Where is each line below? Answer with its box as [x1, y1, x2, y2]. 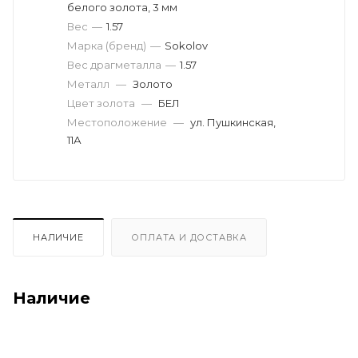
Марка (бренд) [67, 39, 146, 53]
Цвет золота [67, 97, 137, 110]
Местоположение [67, 116, 169, 129]
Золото [133, 78, 173, 91]
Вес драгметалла [67, 58, 161, 72]
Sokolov [165, 39, 208, 53]
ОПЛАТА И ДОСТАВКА [131, 232, 248, 244]
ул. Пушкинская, [190, 116, 276, 129]
